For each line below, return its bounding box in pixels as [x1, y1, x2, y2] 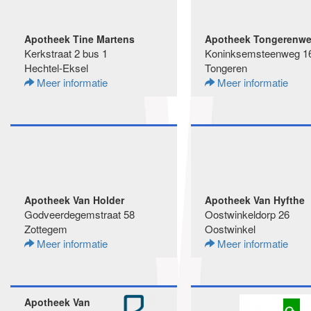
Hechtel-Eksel [24, 60, 88, 75]
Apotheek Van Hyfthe [205, 193, 305, 207]
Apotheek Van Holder [24, 193, 124, 207]
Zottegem [24, 221, 67, 236]
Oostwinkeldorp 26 [205, 207, 289, 221]
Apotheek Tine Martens [24, 32, 135, 46]
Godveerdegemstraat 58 [24, 207, 135, 221]
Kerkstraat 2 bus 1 [24, 46, 108, 60]
